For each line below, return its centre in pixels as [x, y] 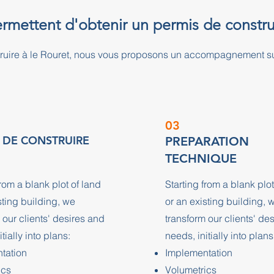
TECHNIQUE [201, 158]
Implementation [198, 253]
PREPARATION [207, 141]
